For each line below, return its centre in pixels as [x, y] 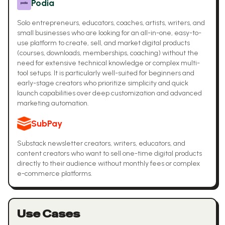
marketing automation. [53, 103]
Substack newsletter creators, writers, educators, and [101, 143]
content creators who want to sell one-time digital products [109, 153]
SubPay [47, 124]
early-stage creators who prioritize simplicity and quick [103, 83]
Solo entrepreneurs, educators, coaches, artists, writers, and [111, 23]
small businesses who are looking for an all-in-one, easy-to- [109, 33]
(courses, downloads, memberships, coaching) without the [108, 53]
